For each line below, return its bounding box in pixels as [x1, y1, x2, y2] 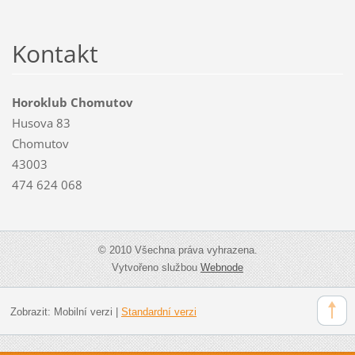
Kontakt [11, 37, 98, 71]
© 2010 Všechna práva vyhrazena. [97, 244, 258, 257]
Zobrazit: [10, 305, 54, 318]
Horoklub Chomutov [11, 94, 133, 111]
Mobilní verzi [53, 305, 113, 318]
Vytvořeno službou [112, 261, 200, 274]
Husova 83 [11, 115, 71, 132]
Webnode [200, 261, 243, 274]
